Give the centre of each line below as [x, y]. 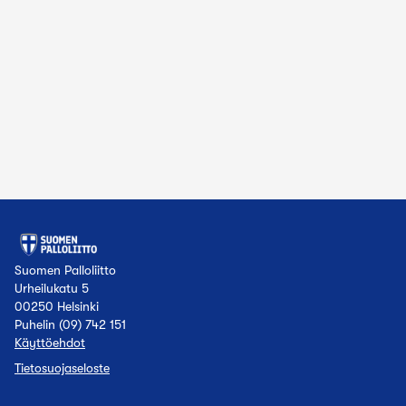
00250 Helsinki [57, 306]
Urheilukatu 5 [52, 288]
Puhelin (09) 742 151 [70, 324]
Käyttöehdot [50, 343]
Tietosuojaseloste [62, 368]
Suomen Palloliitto [65, 270]
